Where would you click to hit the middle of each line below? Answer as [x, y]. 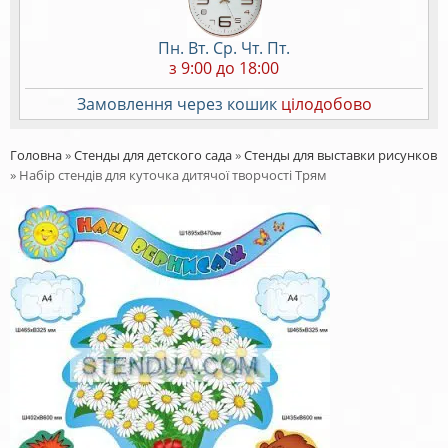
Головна [36, 154]
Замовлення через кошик [178, 103]
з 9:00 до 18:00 [224, 67]
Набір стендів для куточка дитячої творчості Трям [173, 174]
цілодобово [326, 103]
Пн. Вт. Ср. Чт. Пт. [224, 47]
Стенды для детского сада [153, 154]
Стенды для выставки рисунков [340, 154]
